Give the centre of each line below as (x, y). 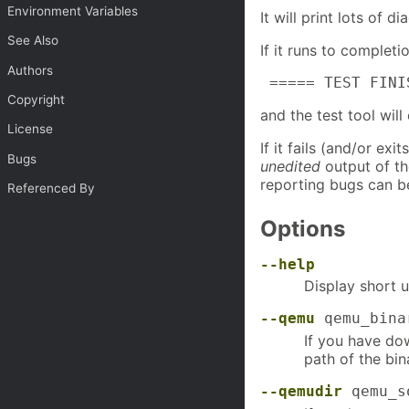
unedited (290, 167)
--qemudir (301, 392)
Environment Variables (73, 10)
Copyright (37, 99)
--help (288, 264)
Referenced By (52, 188)
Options (303, 229)
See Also (33, 41)
